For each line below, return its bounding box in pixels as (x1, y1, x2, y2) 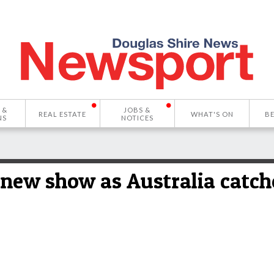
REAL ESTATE (39, 109, 87, 118)
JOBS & (124, 106, 151, 114)
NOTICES (120, 114, 154, 122)
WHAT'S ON (190, 109, 234, 118)
